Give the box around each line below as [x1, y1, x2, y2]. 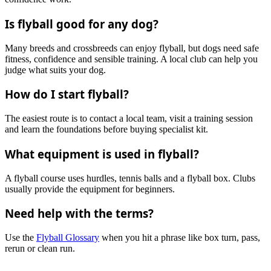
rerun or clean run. [5, 243, 75, 253]
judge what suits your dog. [5, 64, 106, 75]
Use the [5, 232, 36, 243]
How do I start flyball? [5, 87, 129, 102]
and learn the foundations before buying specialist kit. [5, 124, 208, 135]
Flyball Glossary [36, 232, 99, 243]
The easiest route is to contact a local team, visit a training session [5, 113, 253, 124]
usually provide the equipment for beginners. [5, 183, 175, 194]
